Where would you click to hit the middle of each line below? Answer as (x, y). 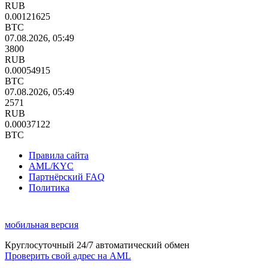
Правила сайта (59, 155)
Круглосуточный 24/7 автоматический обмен (97, 245)
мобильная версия (42, 224)
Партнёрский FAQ (67, 176)
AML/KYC (51, 166)
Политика (49, 187)
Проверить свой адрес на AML (68, 255)
